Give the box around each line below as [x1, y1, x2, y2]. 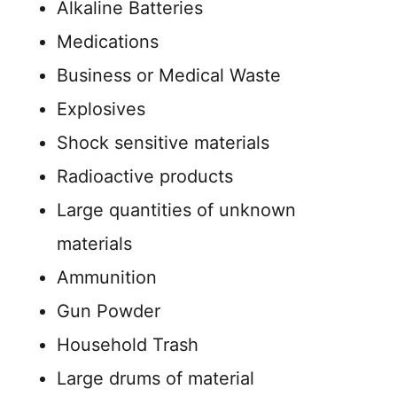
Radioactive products [57, 165, 233, 187]
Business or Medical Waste [57, 64, 281, 86]
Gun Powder [57, 300, 160, 322]
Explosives [57, 97, 145, 120]
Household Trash [57, 333, 198, 355]
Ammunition [57, 266, 157, 288]
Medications [57, 30, 159, 52]
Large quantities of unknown [57, 198, 296, 221]
